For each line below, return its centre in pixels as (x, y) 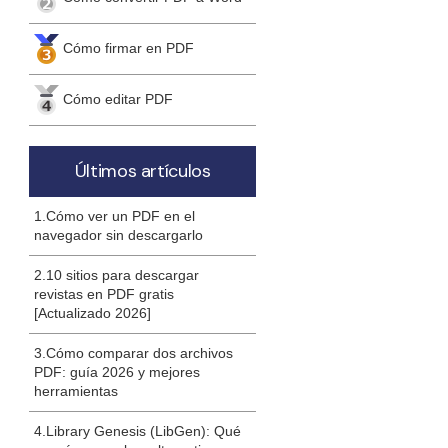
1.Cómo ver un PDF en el (115, 216)
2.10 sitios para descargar (117, 275)
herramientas (76, 391)
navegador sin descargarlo (119, 235)
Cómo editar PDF (118, 98)
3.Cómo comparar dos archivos (134, 353)
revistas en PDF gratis (104, 294)
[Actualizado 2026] (93, 313)
